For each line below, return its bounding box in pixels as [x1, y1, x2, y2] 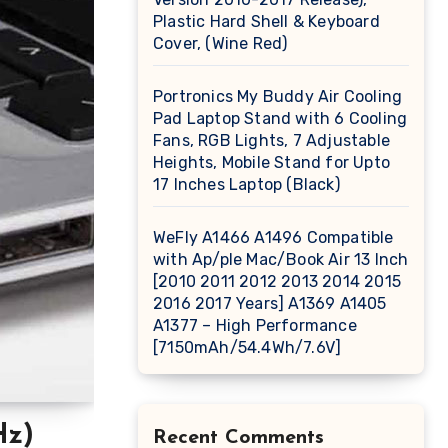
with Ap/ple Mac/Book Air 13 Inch [153, 250, 409, 269]
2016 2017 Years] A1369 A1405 [153, 294, 387, 313]
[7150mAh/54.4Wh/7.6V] [153, 338, 342, 357]
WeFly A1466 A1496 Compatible [153, 228, 394, 247]
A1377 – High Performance [153, 316, 357, 335]
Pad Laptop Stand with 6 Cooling [153, 109, 408, 128]
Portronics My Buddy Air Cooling [153, 87, 403, 106]
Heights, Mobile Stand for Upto [153, 153, 390, 172]
